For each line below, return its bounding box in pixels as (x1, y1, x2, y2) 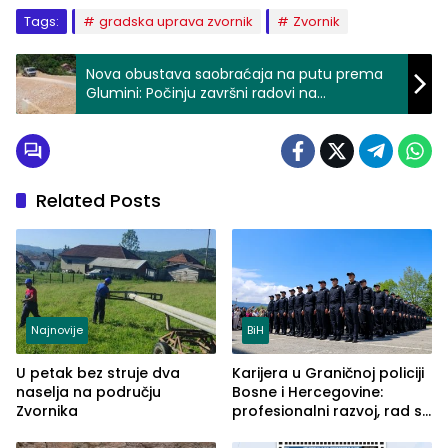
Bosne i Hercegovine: (232, 382, 383, 403)
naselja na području (16, 382, 161, 403)
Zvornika (16, 401, 78, 422)
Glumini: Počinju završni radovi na (86, 82, 317, 103)
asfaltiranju (86, 101, 168, 122)
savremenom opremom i (232, 420, 413, 441)
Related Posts (36, 187, 161, 213)
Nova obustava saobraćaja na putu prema (86, 63, 383, 84)
